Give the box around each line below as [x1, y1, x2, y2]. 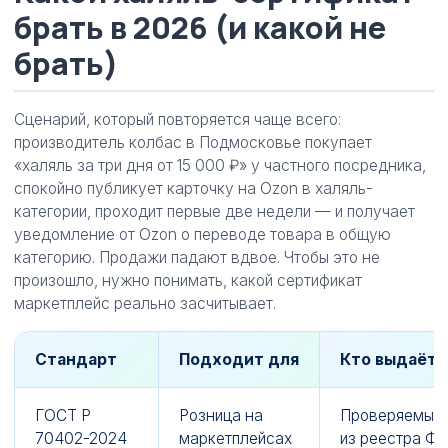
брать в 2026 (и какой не [14, 7, 386, 48]
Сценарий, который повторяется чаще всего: [14, 110, 341, 129]
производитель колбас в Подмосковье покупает [14, 133, 372, 152]
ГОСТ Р [35, 406, 91, 425]
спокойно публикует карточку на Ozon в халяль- [14, 179, 373, 198]
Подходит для [179, 350, 299, 369]
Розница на [179, 406, 263, 425]
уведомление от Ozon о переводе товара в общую [14, 225, 391, 244]
